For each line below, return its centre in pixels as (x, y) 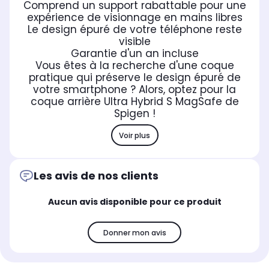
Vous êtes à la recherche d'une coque (134, 66)
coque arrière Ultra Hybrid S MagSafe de (134, 102)
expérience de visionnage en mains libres (134, 18)
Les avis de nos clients (96, 176)
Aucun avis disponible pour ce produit (134, 202)
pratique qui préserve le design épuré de (134, 78)
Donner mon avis (134, 232)
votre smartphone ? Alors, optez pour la (134, 90)
